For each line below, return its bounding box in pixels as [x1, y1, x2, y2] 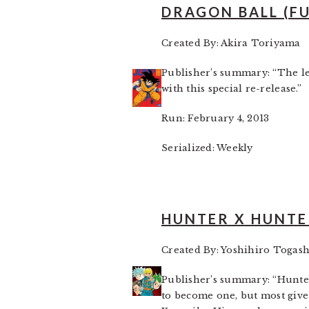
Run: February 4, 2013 [161, 112, 270, 124]
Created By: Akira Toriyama [161, 37, 301, 49]
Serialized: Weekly [161, 142, 253, 154]
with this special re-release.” [161, 83, 301, 94]
